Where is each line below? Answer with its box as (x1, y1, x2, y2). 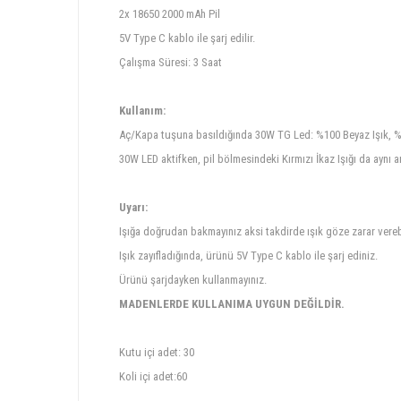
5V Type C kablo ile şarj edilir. (119, 31, 255, 45)
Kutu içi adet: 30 (119, 346, 194, 359)
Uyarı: (119, 200, 148, 214)
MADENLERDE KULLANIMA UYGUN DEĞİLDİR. (119, 297, 345, 311)
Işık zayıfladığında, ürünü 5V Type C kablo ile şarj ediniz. (119, 249, 378, 262)
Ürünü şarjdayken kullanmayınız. (119, 273, 267, 286)
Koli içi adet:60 (119, 370, 187, 383)
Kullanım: (119, 104, 168, 117)
